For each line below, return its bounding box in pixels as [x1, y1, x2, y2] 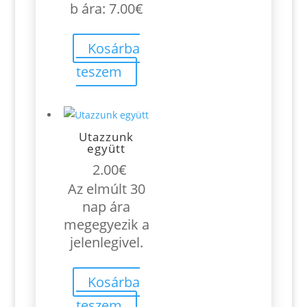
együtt [87, 140, 126, 157]
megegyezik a [63, 215, 149, 234]
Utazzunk [79, 129, 134, 145]
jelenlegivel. [69, 233, 143, 252]
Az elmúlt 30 [67, 180, 145, 199]
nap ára [82, 197, 131, 217]
